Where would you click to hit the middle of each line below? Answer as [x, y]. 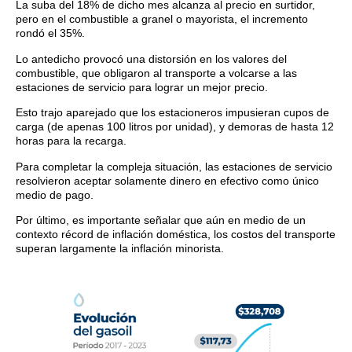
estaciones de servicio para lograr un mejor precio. [142, 87]
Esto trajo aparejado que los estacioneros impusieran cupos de [172, 113]
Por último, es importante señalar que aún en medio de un [161, 220]
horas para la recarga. [71, 141]
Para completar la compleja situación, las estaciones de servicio [174, 166]
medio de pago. [55, 194]
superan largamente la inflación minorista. [120, 249]
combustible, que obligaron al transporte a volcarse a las [156, 73]
